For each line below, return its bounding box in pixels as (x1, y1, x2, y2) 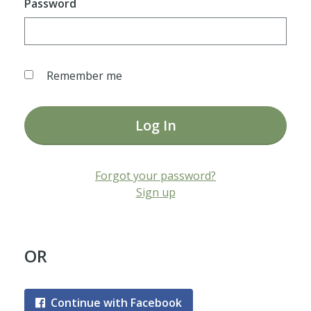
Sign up (135, 185, 176, 200)
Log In (135, 116, 176, 135)
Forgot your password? (95, 168, 216, 183)
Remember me (46, 68, 122, 83)
